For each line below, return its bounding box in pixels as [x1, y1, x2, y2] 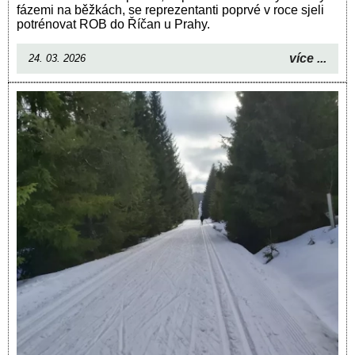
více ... [289, 51, 326, 65]
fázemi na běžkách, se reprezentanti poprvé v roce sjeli [17, 2, 324, 17]
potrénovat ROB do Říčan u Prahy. [17, 17, 210, 31]
